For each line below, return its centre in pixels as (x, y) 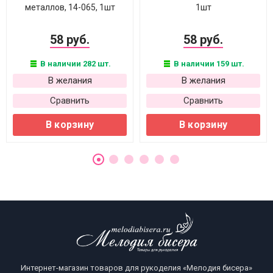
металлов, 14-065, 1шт (70, 7)
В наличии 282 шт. (75, 64)
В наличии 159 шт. (208, 64)
